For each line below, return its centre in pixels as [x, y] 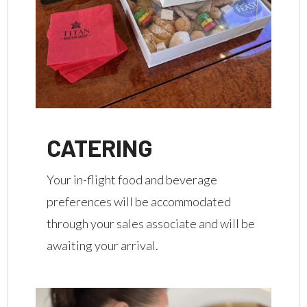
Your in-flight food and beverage [132, 179]
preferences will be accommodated [139, 201]
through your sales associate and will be [151, 223]
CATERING [100, 147]
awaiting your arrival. [103, 245]
